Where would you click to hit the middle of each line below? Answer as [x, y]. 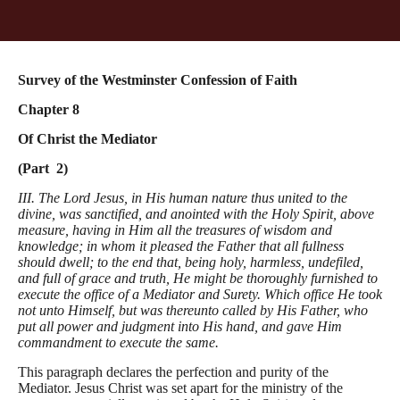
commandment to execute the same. [118, 342]
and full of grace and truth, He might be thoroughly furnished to [198, 278]
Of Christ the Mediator [87, 139]
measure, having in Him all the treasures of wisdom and [175, 230]
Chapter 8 [49, 109]
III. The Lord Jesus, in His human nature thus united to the [183, 198]
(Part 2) [43, 168]
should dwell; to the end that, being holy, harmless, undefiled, [191, 262]
